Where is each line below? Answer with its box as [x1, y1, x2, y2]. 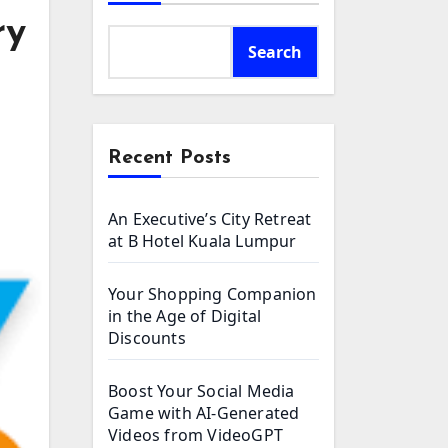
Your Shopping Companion [108, 283, 317, 305]
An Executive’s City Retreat [108, 208, 312, 230]
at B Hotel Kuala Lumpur [108, 230, 297, 252]
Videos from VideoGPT [108, 424, 283, 446]
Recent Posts [108, 148, 231, 168]
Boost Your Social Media [108, 380, 295, 402]
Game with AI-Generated [108, 402, 300, 424]
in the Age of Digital [108, 305, 262, 327]
